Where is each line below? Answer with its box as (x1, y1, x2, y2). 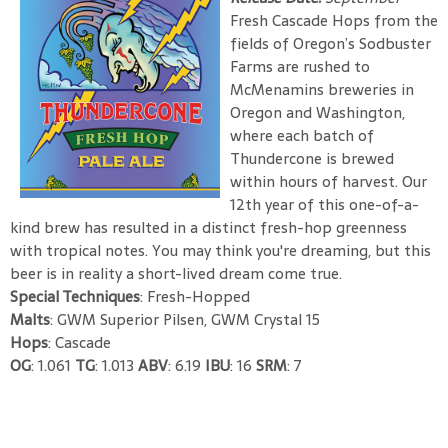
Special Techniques (10, 283, 140, 309)
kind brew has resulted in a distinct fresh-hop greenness (10, 214, 407, 240)
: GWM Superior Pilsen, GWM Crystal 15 (50, 306, 320, 332)
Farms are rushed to (230, 53, 370, 79)
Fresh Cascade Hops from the (230, 7, 438, 33)
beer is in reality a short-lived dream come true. (10, 260, 342, 286)
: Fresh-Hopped (140, 283, 250, 309)
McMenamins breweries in (230, 76, 414, 102)
